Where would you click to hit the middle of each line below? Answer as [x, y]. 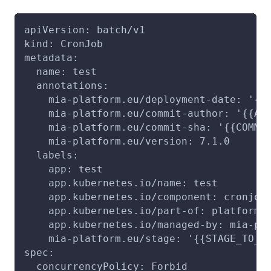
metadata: [51, 57]
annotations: [67, 85]
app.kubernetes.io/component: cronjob [145, 197]
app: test [64, 169]
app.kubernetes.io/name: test [121, 183]
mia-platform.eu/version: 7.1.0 [127, 141]
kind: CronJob [64, 44]
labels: [51, 155]
